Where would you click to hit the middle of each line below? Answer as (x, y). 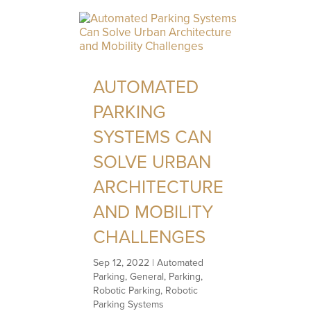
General (147, 276)
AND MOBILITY (153, 211)
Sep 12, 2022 (121, 262)
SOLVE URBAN (152, 161)
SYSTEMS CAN (153, 136)
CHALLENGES (150, 236)
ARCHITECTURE (159, 186)
